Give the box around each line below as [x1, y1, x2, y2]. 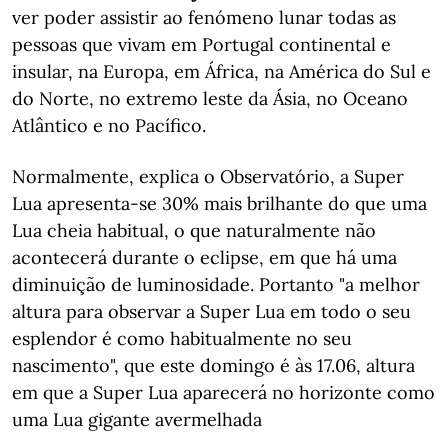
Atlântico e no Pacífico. [12, 114, 206, 137]
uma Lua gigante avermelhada [12, 408, 262, 431]
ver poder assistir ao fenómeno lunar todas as [12, 6, 396, 29]
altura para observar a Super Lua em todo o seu [12, 300, 411, 323]
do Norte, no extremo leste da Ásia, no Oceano [12, 87, 408, 110]
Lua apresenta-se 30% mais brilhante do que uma [12, 192, 427, 215]
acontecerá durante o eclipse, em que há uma [12, 246, 397, 269]
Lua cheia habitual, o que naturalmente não [12, 219, 376, 242]
